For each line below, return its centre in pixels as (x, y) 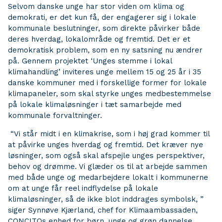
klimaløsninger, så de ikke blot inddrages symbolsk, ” (106, 199)
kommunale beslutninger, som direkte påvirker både (104, 28)
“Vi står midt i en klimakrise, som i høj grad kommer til (109, 134)
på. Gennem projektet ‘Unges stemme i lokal (90, 61)
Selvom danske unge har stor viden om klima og (96, 6)
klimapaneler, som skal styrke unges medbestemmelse (110, 94)
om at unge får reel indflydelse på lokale (83, 188)
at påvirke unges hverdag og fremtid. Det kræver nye (106, 145)
